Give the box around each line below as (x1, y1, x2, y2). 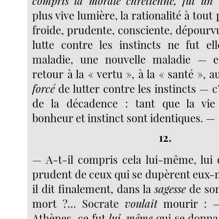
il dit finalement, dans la (32, 181, 155, 197)
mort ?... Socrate (32, 196, 125, 211)
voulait (125, 196, 158, 211)
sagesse (154, 181, 186, 197)
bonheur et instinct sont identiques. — (32, 110, 216, 125)
